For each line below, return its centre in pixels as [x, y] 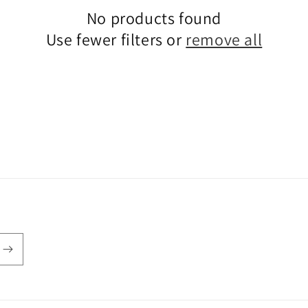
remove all [224, 39]
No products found [154, 18]
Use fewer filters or [116, 39]
